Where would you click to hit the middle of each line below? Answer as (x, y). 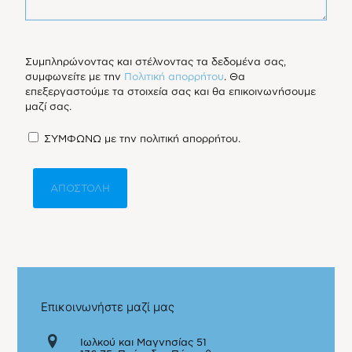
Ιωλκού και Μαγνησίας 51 (144, 342)
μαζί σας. (49, 106)
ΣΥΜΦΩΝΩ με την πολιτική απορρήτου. (143, 139)
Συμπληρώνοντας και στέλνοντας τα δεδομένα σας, (156, 62)
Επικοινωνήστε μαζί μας (108, 307)
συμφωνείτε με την (75, 77)
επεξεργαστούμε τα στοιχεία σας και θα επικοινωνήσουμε (171, 92)
